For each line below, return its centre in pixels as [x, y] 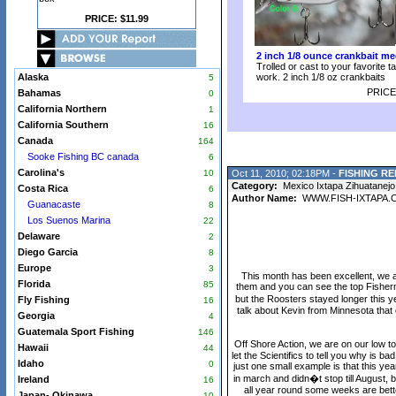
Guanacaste [53, 204]
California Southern [63, 125]
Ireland [33, 379]
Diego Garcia [47, 252]
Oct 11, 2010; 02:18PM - [285, 173]
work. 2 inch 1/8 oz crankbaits [321, 77]
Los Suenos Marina [69, 220]
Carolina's [41, 172]
